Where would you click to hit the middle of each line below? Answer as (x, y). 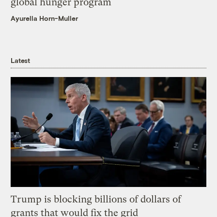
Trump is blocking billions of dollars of (96, 199)
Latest (20, 60)
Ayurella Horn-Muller (45, 18)
